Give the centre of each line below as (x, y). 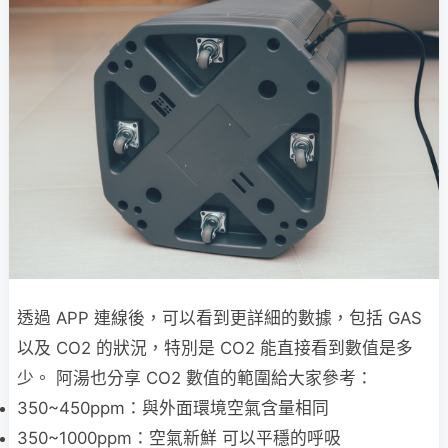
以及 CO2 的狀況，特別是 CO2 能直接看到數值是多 (215, 347)
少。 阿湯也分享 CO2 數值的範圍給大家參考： (195, 377)
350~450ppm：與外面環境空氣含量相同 (173, 407)
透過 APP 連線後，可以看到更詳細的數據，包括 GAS (219, 317)
